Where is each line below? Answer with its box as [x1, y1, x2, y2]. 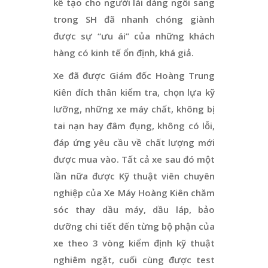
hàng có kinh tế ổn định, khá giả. [53, 46, 196, 59]
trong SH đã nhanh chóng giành [53, 13, 215, 25]
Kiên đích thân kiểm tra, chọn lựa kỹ [53, 86, 215, 98]
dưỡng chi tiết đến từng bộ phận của [53, 220, 215, 232]
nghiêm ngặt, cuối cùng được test [53, 253, 215, 266]
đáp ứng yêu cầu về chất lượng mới [53, 136, 215, 148]
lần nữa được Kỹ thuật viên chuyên [53, 169, 215, 182]
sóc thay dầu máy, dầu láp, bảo [53, 203, 215, 215]
